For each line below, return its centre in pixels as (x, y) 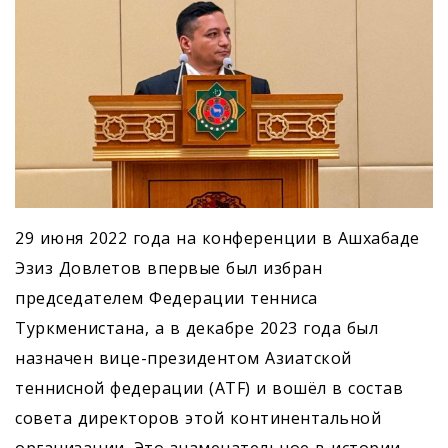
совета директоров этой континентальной (198, 418)
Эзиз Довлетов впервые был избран (168, 268)
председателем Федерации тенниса (166, 298)
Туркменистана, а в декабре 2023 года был (196, 328)
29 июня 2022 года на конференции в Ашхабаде (217, 238)
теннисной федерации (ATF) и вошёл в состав (209, 388)
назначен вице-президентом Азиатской (183, 358)
